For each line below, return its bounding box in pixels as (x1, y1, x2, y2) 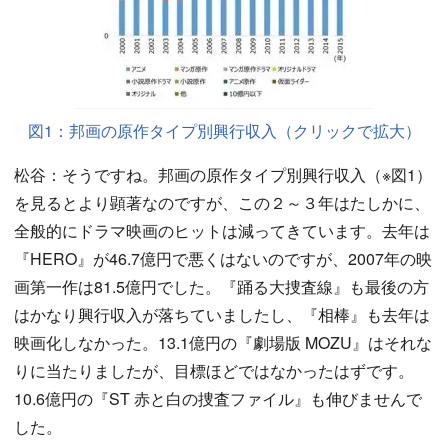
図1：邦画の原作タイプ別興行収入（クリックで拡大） (27, 119, 421, 142)
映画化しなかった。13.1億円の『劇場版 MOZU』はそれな (14, 331, 432, 354)
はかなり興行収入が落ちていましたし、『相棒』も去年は (14, 303, 430, 326)
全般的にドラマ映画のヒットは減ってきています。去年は (14, 219, 430, 242)
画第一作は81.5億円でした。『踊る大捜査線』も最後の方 (14, 275, 429, 298)
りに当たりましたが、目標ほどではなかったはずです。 (14, 359, 414, 382)
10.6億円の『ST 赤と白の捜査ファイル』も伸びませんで (14, 387, 422, 410)
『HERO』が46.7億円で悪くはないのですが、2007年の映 (14, 247, 432, 270)
